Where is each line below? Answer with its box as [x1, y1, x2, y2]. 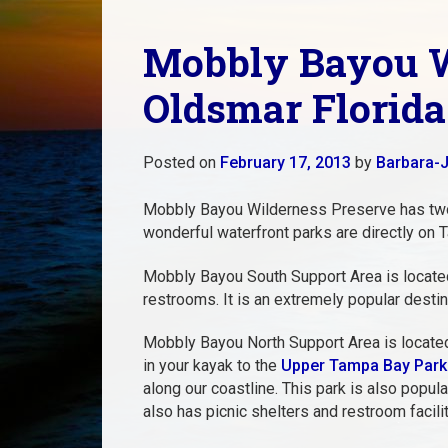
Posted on [142, 152, 220, 172]
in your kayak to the [142, 356, 281, 376]
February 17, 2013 [219, 152, 351, 172]
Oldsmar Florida [142, 82, 446, 135]
